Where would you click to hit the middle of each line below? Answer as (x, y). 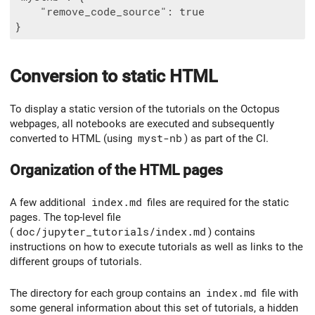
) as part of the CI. (226, 138)
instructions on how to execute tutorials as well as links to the (156, 247)
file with (278, 293)
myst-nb (160, 138)
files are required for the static (217, 203)
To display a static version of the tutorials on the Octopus (145, 109)
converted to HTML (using (72, 138)
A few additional (49, 203)
